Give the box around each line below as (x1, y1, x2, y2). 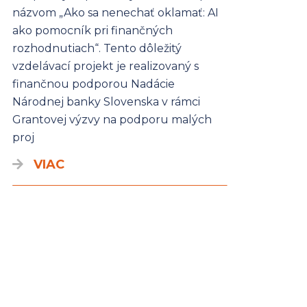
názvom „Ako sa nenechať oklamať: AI (12, 6, 219, 20)
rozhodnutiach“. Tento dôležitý (12, 42, 182, 56)
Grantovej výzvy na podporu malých (12, 113, 212, 127)
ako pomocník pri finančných (12, 24, 173, 38)
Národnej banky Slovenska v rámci (12, 95, 200, 109)
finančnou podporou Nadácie (12, 77, 175, 91)
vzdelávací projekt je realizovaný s (12, 60, 199, 73)
